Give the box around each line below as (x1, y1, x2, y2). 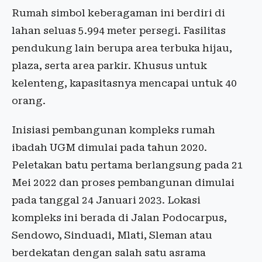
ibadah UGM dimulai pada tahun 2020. (12, 142, 207, 153)
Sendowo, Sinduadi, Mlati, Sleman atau (12, 229, 212, 241)
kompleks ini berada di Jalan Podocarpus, (12, 212, 227, 223)
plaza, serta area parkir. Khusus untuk (12, 60, 207, 71)
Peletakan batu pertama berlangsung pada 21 (12, 159, 243, 171)
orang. (12, 95, 46, 106)
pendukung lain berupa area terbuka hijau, (12, 42, 232, 54)
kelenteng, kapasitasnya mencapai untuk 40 (12, 77, 237, 89)
